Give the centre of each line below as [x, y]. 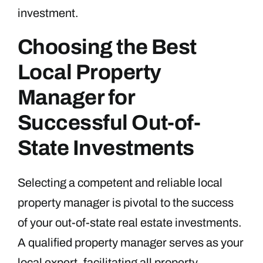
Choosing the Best [107, 47]
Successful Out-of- [109, 123]
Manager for [76, 98]
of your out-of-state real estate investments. [130, 223]
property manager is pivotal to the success [126, 203]
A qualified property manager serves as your [131, 243]
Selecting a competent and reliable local [120, 183]
